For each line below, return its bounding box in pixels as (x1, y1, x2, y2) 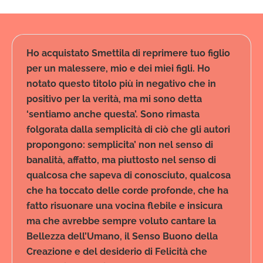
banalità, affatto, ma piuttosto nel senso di (26, 154, 216, 166)
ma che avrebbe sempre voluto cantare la (26, 215, 216, 227)
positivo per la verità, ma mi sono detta (26, 93, 202, 105)
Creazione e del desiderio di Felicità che (26, 246, 207, 258)
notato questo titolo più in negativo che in (26, 78, 216, 90)
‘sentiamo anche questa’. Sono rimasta (26, 109, 200, 120)
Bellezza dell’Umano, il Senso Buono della (26, 231, 218, 242)
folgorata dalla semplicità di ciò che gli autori (26, 124, 230, 136)
